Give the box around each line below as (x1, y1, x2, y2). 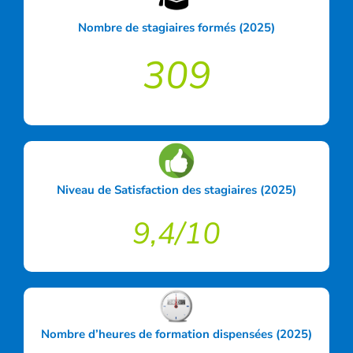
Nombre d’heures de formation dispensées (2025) (41, 326, 312, 343)
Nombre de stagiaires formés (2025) (78, 20, 275, 36)
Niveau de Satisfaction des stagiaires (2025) (57, 182, 296, 199)
